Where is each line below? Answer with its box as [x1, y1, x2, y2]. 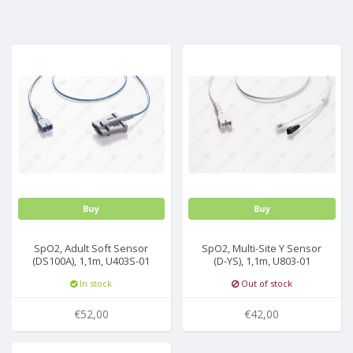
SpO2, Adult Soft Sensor [34, 240, 149, 255]
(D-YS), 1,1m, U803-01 [213, 253, 310, 268]
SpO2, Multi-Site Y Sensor [202, 240, 322, 255]
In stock [77, 277, 113, 289]
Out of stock [238, 277, 292, 289]
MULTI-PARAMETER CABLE [24, 18, 176, 33]
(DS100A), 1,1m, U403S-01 [32, 253, 150, 268]
